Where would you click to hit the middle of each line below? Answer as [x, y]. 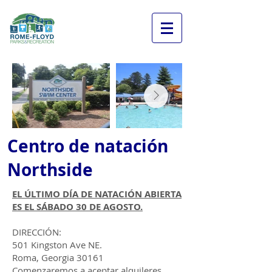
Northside [50, 170]
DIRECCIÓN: [37, 232]
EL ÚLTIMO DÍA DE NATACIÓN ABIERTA [97, 194]
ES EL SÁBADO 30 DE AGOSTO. [77, 207]
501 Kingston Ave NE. [57, 245]
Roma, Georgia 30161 [58, 257]
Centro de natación [88, 146]
